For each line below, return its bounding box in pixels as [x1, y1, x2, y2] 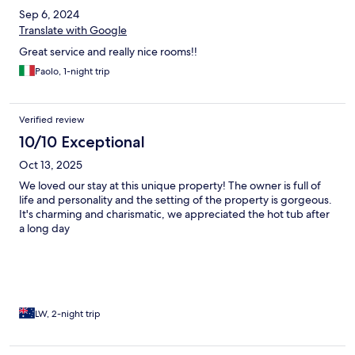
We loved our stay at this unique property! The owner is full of [19, 178, 321, 193]
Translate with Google [19, 23, 127, 38]
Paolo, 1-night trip [35, 65, 110, 78]
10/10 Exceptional [19, 132, 145, 152]
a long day [19, 221, 70, 236]
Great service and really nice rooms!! [19, 44, 197, 59]
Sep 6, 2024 [19, 7, 79, 22]
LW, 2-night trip [35, 307, 101, 321]
